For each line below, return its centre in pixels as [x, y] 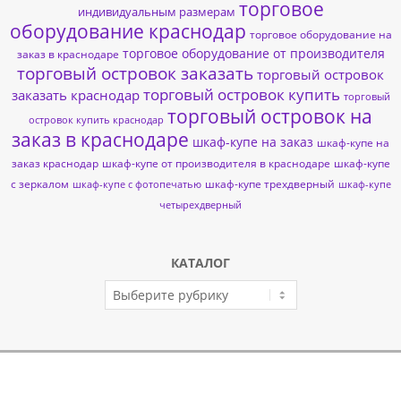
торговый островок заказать [135, 74]
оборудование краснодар [128, 32]
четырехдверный [200, 205]
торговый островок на [270, 116]
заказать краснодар [75, 95]
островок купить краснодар [96, 120]
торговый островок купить [241, 95]
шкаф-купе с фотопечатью [137, 184]
